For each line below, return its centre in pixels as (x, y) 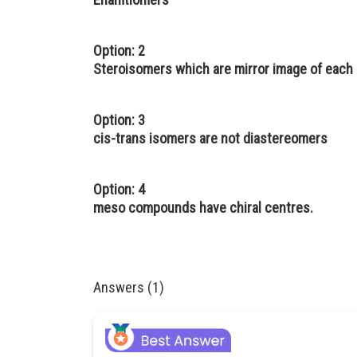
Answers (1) (129, 287)
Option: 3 (119, 120)
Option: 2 (119, 51)
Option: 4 (119, 189)
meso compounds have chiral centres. (203, 208)
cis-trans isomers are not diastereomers (210, 138)
